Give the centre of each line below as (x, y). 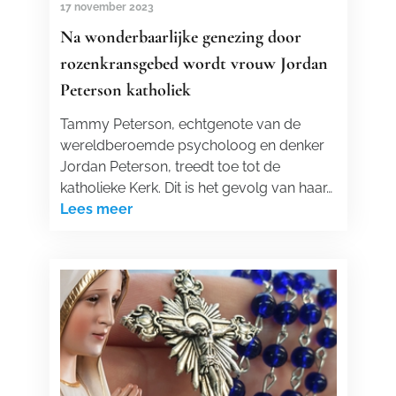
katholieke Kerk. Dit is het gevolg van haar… (196, 188)
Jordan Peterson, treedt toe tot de (170, 167)
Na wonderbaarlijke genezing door (180, 37)
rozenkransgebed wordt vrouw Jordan (194, 64)
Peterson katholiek (125, 90)
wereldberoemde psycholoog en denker (192, 145)
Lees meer (96, 209)
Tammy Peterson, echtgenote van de (180, 124)
